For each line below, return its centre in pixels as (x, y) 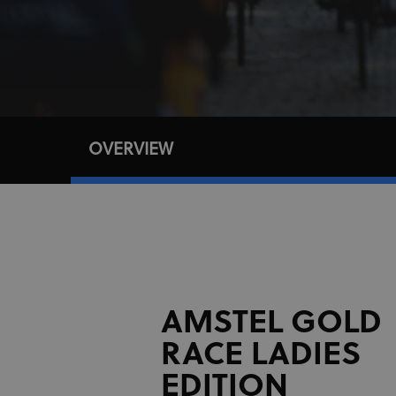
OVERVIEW (131, 150)
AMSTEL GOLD (271, 324)
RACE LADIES (260, 356)
